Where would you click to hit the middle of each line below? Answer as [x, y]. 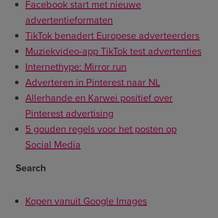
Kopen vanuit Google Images [86, 201]
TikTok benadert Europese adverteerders [112, 35]
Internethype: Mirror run [76, 66]
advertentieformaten [69, 20]
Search [31, 168]
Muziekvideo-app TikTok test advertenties [113, 51]
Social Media [53, 144]
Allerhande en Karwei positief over [99, 98]
